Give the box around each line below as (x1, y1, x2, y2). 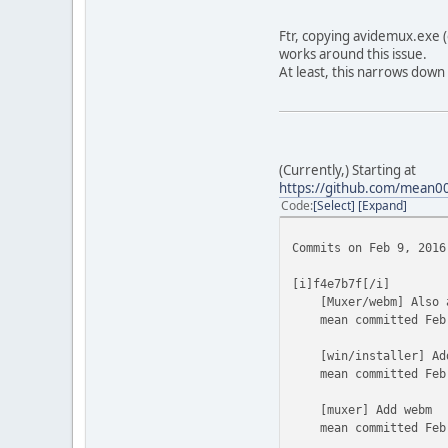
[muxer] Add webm (292, 401, 432, 417)
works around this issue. (279, 44, 427, 63)
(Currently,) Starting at (279, 160, 416, 179)
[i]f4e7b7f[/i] (292, 275, 390, 291)
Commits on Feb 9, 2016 (292, 239, 446, 255)
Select (317, 196, 351, 214)
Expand (362, 196, 403, 214)
